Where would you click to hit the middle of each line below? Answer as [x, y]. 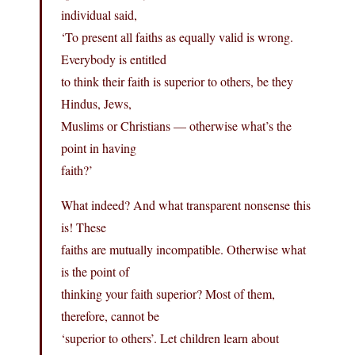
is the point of [95, 271]
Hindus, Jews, [96, 103]
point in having [99, 147]
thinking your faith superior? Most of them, [168, 293]
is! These [84, 227]
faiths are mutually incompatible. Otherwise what [183, 249]
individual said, [99, 14]
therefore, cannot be [110, 315]
